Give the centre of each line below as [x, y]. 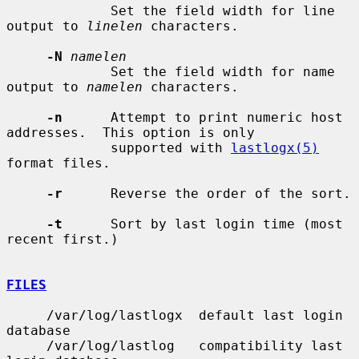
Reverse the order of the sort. [207, 193]
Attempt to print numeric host [203, 117]
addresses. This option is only [131, 132]
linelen [115, 26]
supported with [171, 147]
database [38, 330]
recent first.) [63, 239]
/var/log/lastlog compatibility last [26, 345]
